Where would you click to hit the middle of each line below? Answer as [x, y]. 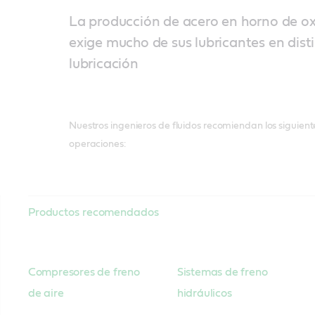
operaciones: [99, 144]
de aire [46, 293]
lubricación [103, 64]
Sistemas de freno [222, 272]
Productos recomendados [93, 212]
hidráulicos [204, 293]
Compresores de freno [84, 272]
